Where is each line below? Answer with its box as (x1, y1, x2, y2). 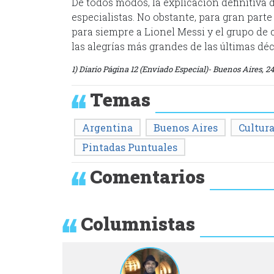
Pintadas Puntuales (82, 141, 177, 154)
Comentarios (90, 165, 205, 189)
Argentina (82, 121, 133, 135)
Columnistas (81, 212, 195, 236)
